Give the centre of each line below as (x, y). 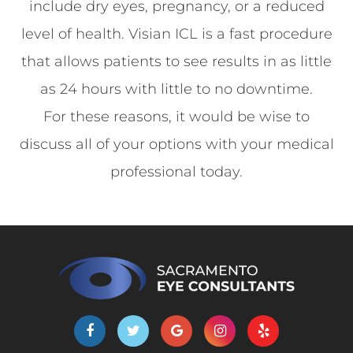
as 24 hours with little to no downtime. (176, 89)
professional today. (176, 171)
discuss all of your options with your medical (176, 144)
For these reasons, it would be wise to (176, 116)
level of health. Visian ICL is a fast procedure (176, 33)
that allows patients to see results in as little (176, 61)
